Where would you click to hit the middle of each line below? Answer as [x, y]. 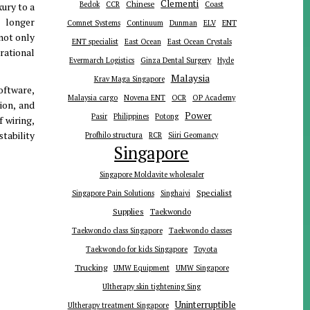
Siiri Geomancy [193, 135]
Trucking [91, 267]
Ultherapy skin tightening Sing [152, 287]
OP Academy [214, 98]
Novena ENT [145, 98]
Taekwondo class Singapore [117, 231]
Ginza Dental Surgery [176, 61]
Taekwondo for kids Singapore [137, 249]
